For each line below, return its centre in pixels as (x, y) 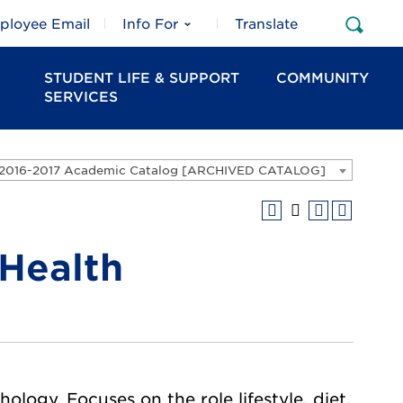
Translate (266, 24)
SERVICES (81, 97)
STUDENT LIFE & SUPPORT (141, 78)
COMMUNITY (322, 78)
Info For (150, 24)
